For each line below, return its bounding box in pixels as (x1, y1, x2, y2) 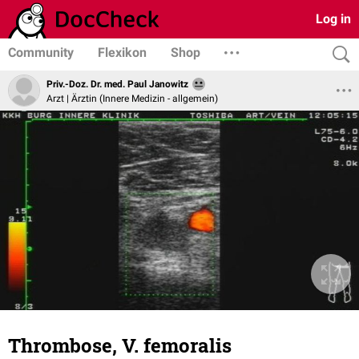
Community (8, 45, 74, 60)
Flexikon (98, 45, 147, 60)
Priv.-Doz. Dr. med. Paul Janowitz (46, 79, 188, 91)
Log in (316, 11, 351, 26)
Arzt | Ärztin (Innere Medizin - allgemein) (46, 92, 218, 104)
